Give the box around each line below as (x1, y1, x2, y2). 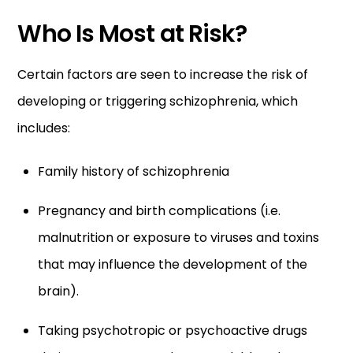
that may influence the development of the (38, 255, 307, 273)
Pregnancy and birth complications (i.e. (38, 201, 281, 220)
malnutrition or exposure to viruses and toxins (38, 228, 319, 247)
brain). (38, 281, 79, 300)
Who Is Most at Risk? (17, 17, 247, 50)
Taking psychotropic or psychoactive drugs (38, 321, 307, 340)
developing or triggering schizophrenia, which (17, 91, 299, 110)
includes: (17, 118, 71, 137)
